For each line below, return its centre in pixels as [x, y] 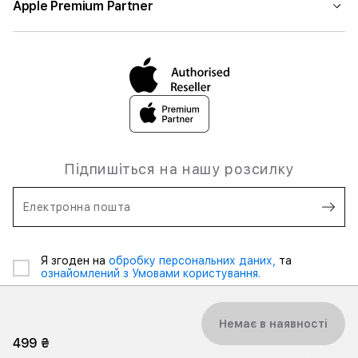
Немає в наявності [273, 324]
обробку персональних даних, [194, 261]
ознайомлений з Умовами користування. [151, 273]
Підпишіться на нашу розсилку [179, 169]
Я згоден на [75, 261]
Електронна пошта [77, 207]
